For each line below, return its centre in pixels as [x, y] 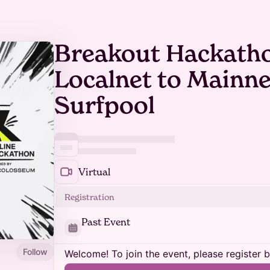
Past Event [106, 222]
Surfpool [105, 105]
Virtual [94, 172]
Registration [89, 197]
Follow [35, 251]
